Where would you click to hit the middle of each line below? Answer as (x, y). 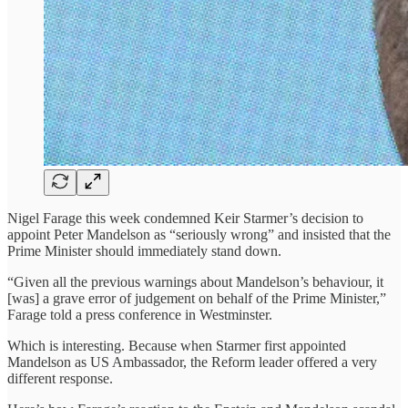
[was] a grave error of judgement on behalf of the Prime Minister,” (197, 298)
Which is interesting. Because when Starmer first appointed (177, 345)
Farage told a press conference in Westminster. (140, 314)
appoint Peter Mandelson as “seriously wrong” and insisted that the (199, 234)
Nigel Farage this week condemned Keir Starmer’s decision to (185, 218)
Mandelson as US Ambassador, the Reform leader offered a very (192, 362)
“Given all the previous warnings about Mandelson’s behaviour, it (195, 281)
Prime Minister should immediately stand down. (144, 250)
